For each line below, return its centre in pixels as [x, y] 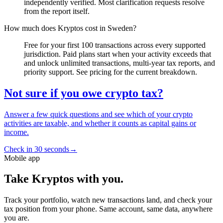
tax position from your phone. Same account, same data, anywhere [108, 209]
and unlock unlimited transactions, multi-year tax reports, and [119, 63]
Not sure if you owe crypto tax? [84, 93]
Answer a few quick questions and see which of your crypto [98, 114]
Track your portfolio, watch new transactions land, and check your [108, 200]
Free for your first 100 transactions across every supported [115, 45]
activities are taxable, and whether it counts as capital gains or [100, 123]
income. [16, 132]
